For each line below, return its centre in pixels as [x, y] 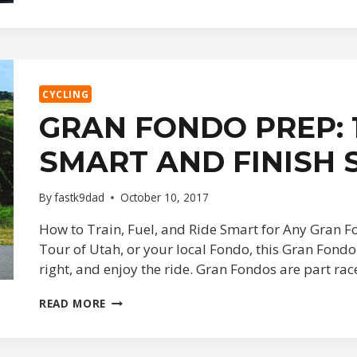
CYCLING [66, 94]
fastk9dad [80, 198]
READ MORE [73, 304]
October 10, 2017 [165, 198]
